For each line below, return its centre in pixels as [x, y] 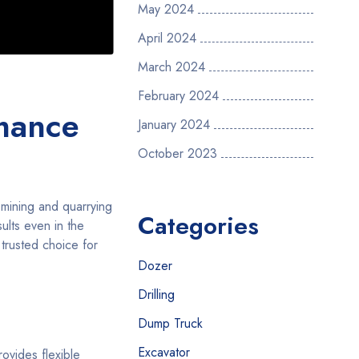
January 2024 [174, 125]
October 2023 [177, 153]
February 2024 [178, 96]
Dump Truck [170, 323]
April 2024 [167, 38]
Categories [198, 226]
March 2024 [171, 67]
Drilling [156, 294]
